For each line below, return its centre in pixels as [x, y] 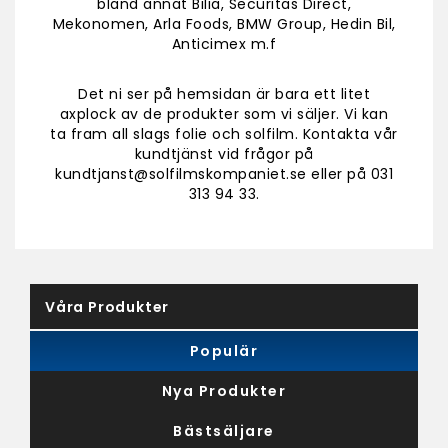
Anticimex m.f [224, 43]
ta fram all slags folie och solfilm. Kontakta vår [224, 133]
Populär [224, 350]
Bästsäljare [224, 430]
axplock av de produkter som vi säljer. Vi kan [224, 113]
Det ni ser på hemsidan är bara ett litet [224, 93]
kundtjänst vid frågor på [224, 153]
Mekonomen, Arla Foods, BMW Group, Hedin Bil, [224, 23]
